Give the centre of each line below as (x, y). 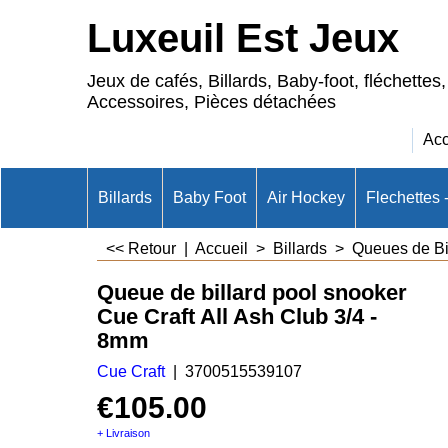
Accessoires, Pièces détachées (211, 102)
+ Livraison (123, 432)
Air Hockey (306, 197)
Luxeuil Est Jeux (243, 38)
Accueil (223, 248)
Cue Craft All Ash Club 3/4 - (237, 316)
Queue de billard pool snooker (252, 292)
